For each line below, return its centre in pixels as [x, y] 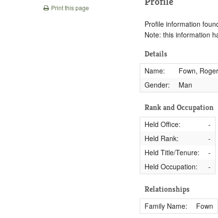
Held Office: [162, 124]
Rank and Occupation [179, 107]
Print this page [69, 7]
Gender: [157, 84]
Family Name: [166, 206]
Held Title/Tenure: [172, 152]
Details [156, 54]
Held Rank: [161, 138]
